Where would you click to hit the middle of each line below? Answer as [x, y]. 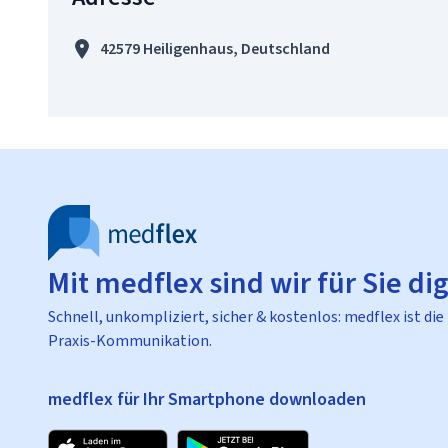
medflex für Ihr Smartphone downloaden [207, 399]
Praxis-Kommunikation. [130, 340]
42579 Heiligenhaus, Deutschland [215, 48]
